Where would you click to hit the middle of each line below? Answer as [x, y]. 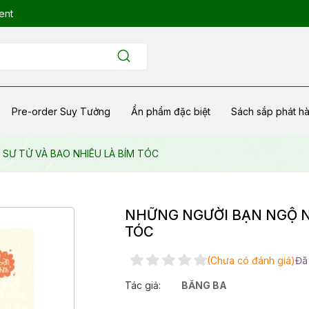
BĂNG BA [205, 286]
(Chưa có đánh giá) [251, 260]
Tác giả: [143, 286]
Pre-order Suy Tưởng [61, 111]
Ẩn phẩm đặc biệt [171, 111]
